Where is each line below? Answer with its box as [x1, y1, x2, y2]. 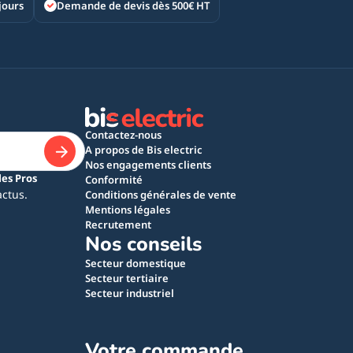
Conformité [85, 173, 143, 187]
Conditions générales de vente [85, 188, 236, 202]
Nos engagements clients [85, 158, 211, 172]
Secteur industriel [85, 286, 174, 300]
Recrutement [85, 217, 151, 232]
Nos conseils [85, 231, 202, 258]
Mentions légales [85, 203, 170, 217]
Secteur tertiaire [85, 271, 169, 285]
